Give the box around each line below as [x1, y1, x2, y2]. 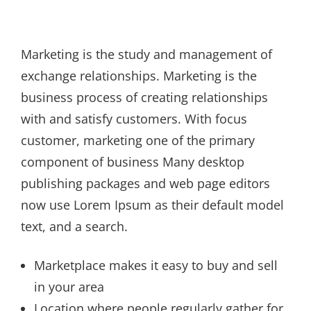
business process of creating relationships [21, 89, 268, 106]
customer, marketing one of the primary [21, 132, 255, 149]
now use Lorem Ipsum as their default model [21, 196, 284, 214]
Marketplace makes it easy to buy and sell [33, 257, 278, 274]
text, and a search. [21, 218, 128, 235]
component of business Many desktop [21, 153, 244, 171]
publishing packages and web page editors [21, 175, 270, 192]
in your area [33, 278, 104, 296]
